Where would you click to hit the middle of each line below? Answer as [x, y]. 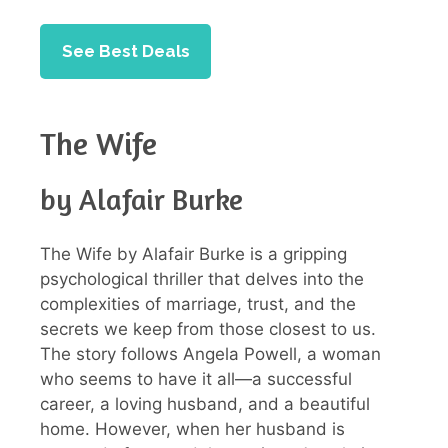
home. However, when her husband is [192, 429]
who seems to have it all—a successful [196, 379]
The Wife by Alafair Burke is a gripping [193, 254]
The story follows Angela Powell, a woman [210, 354]
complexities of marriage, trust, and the [198, 304]
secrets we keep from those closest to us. [208, 329]
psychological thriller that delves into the [202, 279]
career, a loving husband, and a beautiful [205, 404]
